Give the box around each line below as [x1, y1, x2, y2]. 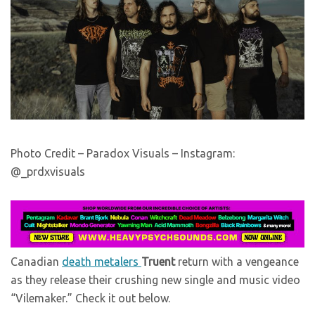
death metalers [62, 255, 141, 268]
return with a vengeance [178, 255, 299, 268]
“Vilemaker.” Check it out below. [11, 291, 170, 304]
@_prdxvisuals [11, 165, 85, 178]
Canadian [11, 255, 62, 268]
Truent [141, 255, 178, 268]
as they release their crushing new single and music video [11, 273, 300, 286]
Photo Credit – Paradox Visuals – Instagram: [11, 146, 235, 160]
